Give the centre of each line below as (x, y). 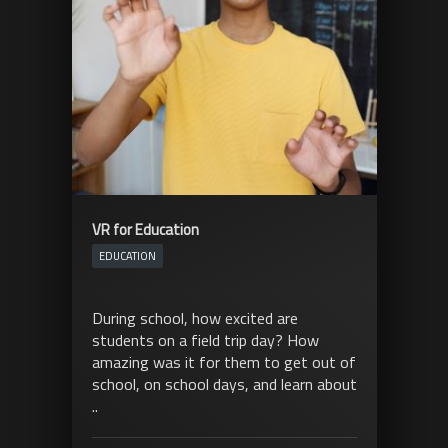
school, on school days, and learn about (224, 384)
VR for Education (145, 229)
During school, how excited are (194, 318)
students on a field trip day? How (205, 340)
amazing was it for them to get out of (223, 362)
